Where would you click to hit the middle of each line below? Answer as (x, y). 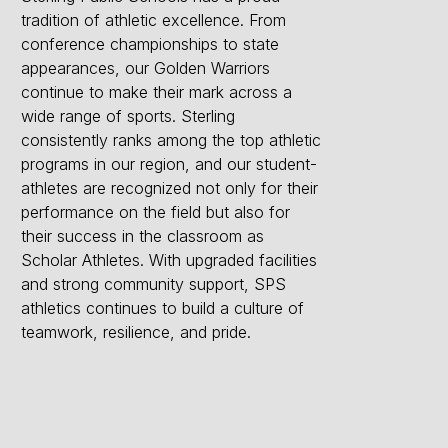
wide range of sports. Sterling (127, 115)
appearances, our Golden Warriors (145, 67)
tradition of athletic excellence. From (153, 19)
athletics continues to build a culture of (162, 307)
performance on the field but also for (155, 211)
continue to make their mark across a (156, 91)
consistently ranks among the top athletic (170, 139)
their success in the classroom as (142, 235)
